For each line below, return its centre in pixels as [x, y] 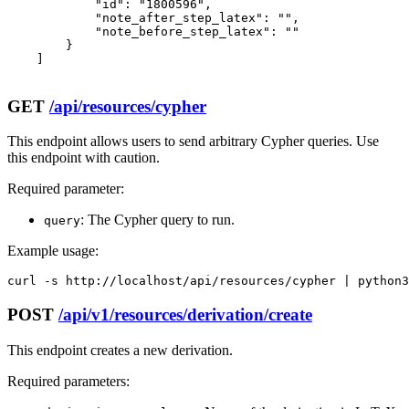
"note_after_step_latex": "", [153, 17]
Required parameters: [68, 381]
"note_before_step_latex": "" [153, 31]
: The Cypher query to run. [157, 220]
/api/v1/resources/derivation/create [185, 314]
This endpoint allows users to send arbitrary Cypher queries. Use [193, 142]
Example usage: [53, 251]
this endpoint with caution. [84, 158]
